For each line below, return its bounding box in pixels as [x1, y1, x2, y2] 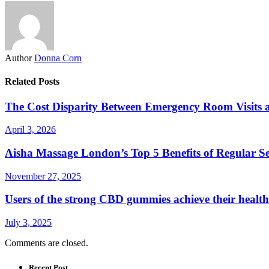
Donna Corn [34, 53, 82, 64]
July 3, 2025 [5, 217, 52, 228]
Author [5, 53, 32, 64]
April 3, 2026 [5, 124, 56, 135]
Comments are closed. [5, 238, 88, 249]
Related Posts [5, 76, 59, 87]
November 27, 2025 [5, 171, 81, 181]
